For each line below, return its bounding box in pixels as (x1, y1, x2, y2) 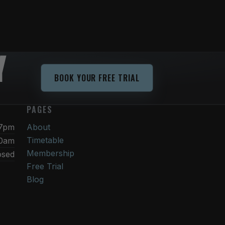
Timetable (27, 135, 64, 145)
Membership (27, 148, 75, 158)
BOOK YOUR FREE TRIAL (54, 72, 140, 84)
